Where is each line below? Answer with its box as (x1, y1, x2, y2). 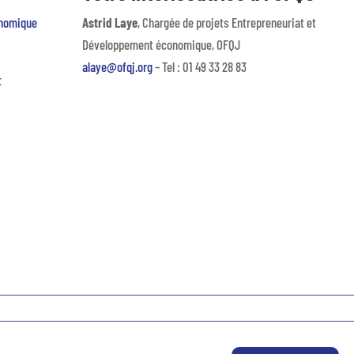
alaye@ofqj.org (81, 58, 153, 75)
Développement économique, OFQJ (81, 36, 240, 53)
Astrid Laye (81, 14, 137, 31)
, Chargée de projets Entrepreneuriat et (137, 14, 316, 31)
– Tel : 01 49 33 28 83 (152, 58, 247, 75)
